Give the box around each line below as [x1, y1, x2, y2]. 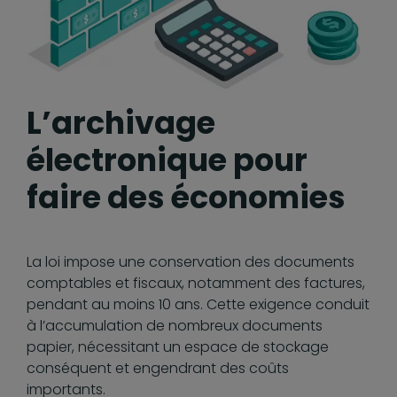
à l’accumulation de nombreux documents [27, 315, 323, 337]
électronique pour [27, 138, 307, 183]
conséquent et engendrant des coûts [27, 358, 289, 379]
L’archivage [27, 101, 215, 145]
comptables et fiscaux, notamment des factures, [27, 273, 365, 294]
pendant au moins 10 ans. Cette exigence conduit [27, 294, 370, 315]
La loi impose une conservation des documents [27, 252, 354, 273]
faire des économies [27, 175, 346, 220]
